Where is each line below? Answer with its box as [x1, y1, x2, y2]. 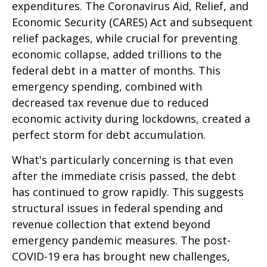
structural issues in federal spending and [12, 201, 223, 215]
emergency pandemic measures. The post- [12, 233, 231, 247]
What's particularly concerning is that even [12, 153, 233, 167]
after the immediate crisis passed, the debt [12, 169, 236, 183]
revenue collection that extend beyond [12, 217, 210, 231]
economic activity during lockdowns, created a [12, 111, 250, 126]
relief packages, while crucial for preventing [12, 31, 238, 45]
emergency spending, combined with [12, 79, 202, 94]
